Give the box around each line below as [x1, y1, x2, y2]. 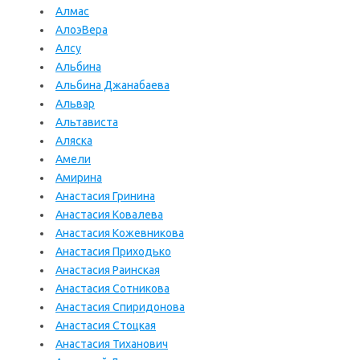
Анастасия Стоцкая [55, 319, 156, 332]
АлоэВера [55, 23, 108, 36]
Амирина [55, 171, 102, 184]
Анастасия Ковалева [55, 208, 163, 221]
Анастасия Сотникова [55, 282, 170, 295]
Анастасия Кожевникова [55, 227, 184, 239]
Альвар [55, 97, 95, 110]
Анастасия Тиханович [55, 337, 168, 350]
